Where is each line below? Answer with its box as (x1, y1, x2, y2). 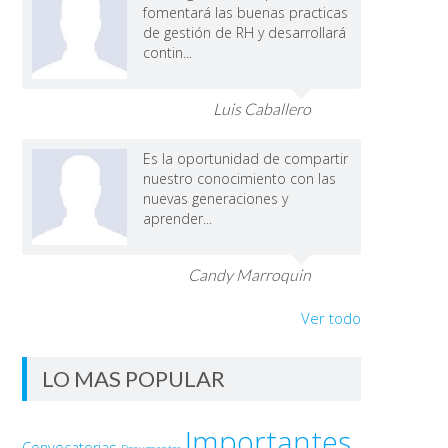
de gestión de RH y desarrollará (143, 22, 347, 42)
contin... (143, 42, 193, 62)
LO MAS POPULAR (41, 364, 225, 392)
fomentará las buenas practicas (143, 2, 349, 22)
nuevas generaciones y (143, 188, 289, 208)
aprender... (143, 208, 213, 228)
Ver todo (301, 307, 361, 328)
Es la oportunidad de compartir (143, 148, 349, 168)
